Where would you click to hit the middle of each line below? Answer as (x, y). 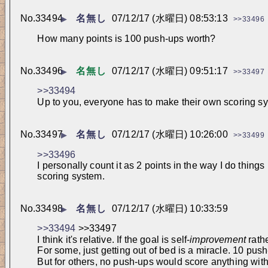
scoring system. (71, 176)
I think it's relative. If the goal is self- (114, 239)
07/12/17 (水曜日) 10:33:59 (170, 208)
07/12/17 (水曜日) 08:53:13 (170, 19)
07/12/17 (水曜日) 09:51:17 (170, 71)
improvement (218, 239)
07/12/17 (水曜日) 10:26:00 (170, 135)
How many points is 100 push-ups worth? (127, 38)
